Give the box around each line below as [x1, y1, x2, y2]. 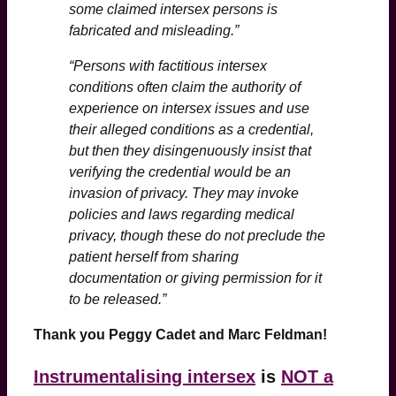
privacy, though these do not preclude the [69, 227, 325, 243]
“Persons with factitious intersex [69, 57, 267, 73]
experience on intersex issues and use [69, 100, 309, 116]
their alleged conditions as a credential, [69, 121, 314, 137]
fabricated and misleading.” [69, 22, 239, 38]
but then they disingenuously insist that [69, 142, 311, 158]
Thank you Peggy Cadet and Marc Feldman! [34, 326, 327, 342]
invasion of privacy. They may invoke [69, 185, 299, 201]
